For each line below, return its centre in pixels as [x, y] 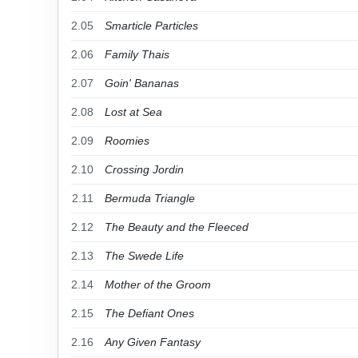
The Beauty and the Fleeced [177, 227]
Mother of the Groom [158, 284]
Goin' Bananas [142, 83]
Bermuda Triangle [150, 198]
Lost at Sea [133, 112]
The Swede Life [144, 256]
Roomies [127, 141]
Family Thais [137, 54]
